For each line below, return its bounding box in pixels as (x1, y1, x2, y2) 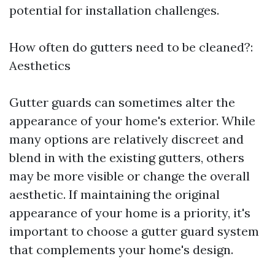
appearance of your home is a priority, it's (9, 205, 250, 220)
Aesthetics (9, 58, 71, 73)
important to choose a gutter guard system (9, 223, 259, 239)
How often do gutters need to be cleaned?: (9, 39, 253, 55)
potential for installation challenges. (9, 2, 219, 18)
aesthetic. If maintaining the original (9, 187, 220, 202)
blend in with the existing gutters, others (9, 150, 244, 165)
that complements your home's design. (9, 242, 233, 257)
